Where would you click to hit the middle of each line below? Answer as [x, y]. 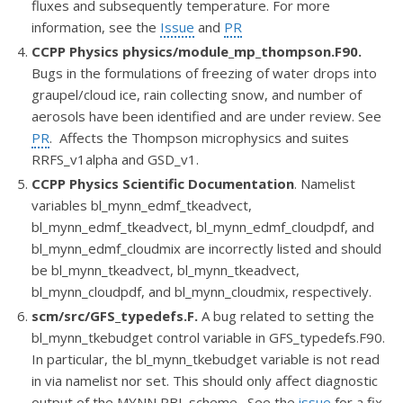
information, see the [96, 27]
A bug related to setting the [286, 315]
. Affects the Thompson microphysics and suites [199, 137]
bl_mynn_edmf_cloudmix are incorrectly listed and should [206, 248]
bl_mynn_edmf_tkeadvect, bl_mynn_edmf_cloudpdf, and [203, 226]
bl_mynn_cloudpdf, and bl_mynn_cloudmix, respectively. [201, 291]
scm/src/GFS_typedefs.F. [115, 315]
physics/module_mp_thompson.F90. [242, 51]
